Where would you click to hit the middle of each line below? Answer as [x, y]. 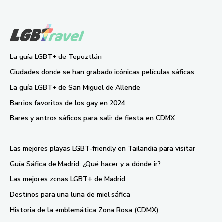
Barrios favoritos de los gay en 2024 [68, 103]
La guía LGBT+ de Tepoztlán [56, 56]
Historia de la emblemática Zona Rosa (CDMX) [84, 210]
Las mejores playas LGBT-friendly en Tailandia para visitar [103, 148]
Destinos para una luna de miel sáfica [70, 194]
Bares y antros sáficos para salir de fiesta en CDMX [92, 118]
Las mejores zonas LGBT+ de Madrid [68, 179]
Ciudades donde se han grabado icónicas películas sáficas [102, 72]
